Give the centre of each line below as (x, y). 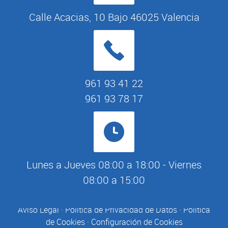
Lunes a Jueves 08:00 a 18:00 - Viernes (114, 165)
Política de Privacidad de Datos (121, 210)
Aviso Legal (38, 210)
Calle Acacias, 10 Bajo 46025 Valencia (114, 17)
